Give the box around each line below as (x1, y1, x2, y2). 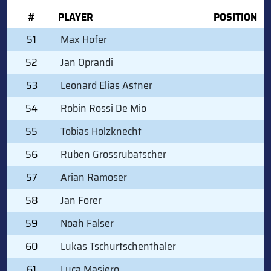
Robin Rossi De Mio (60, 99, 146, 117)
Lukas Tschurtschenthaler (60, 237, 176, 255)
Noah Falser (60, 214, 114, 232)
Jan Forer (60, 191, 102, 209)
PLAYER (58, 8, 93, 25)
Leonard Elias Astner (60, 76, 152, 94)
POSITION (214, 8, 257, 25)
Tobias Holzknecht (60, 122, 142, 140)
